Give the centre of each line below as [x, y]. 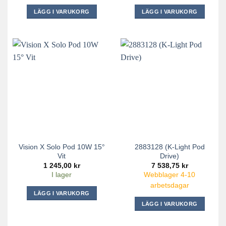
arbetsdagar [169, 185]
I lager [62, 175]
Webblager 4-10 [169, 175]
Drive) [169, 156]
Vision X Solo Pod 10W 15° [62, 147]
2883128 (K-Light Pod [169, 147]
